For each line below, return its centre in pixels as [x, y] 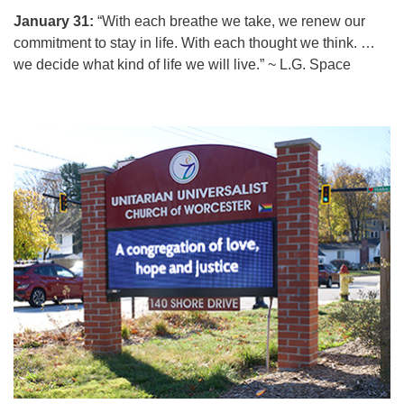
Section [37, 125]
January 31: [54, 21]
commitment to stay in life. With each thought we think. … [194, 43]
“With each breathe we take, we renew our [230, 21]
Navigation [47, 147]
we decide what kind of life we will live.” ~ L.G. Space [182, 64]
